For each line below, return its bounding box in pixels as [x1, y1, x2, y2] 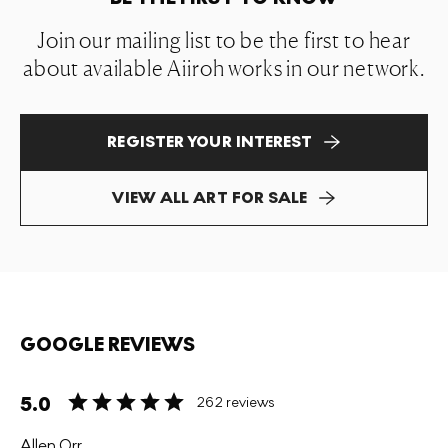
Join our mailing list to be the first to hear [37, 27, 411, 53]
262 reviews [196, 394, 275, 411]
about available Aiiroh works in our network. [23, 55, 425, 81]
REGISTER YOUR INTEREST [107, 132, 313, 151]
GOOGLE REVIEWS [20, 333, 195, 357]
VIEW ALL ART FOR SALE [112, 188, 308, 207]
